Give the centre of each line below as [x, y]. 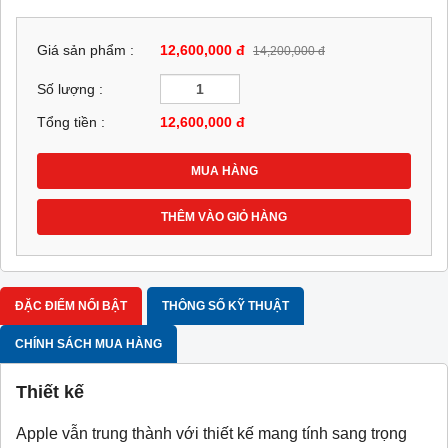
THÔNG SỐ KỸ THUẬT [225, 305]
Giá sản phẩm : [85, 51]
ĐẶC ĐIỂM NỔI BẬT [71, 305]
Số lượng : [70, 89]
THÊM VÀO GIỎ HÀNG [224, 216]
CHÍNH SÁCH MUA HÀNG [88, 343]
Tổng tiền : [71, 122]
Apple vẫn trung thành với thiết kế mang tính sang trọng [211, 433]
